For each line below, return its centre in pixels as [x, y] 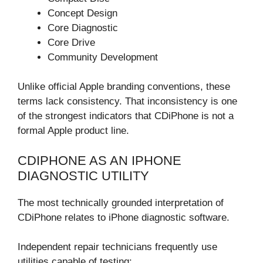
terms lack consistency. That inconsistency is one [127, 102]
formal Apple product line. [73, 131]
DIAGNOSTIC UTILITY [83, 176]
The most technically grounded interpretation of [121, 203]
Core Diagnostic [83, 28]
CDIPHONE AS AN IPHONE [100, 160]
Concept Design [82, 13]
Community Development [103, 57]
